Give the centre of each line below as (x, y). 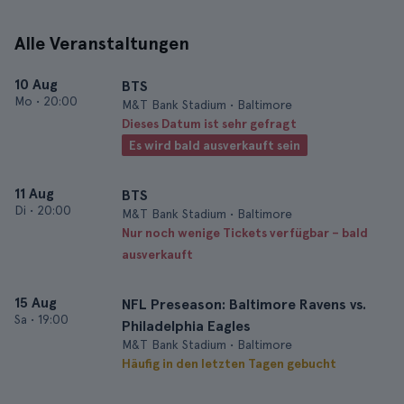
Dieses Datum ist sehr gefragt (209, 124)
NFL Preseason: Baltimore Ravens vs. (244, 304)
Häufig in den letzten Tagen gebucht (229, 363)
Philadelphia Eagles (186, 326)
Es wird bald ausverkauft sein (215, 145)
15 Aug (36, 303)
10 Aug (36, 84)
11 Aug (34, 193)
